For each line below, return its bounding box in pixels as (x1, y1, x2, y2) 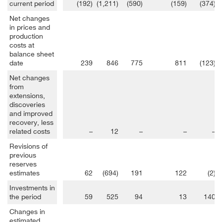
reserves (9, 159, 37, 168)
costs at (9, 40, 34, 49)
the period (9, 192, 41, 201)
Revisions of (9, 141, 48, 150)
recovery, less (9, 117, 54, 126)
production (9, 31, 43, 40)
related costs (9, 126, 50, 135)
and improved (9, 109, 53, 117)
